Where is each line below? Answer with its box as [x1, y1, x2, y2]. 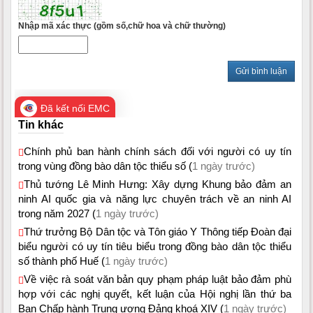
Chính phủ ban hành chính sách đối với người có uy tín [24, 145, 291, 157]
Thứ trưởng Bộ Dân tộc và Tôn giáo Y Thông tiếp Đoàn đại [24, 225, 291, 238]
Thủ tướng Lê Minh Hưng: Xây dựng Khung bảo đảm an [24, 177, 291, 190]
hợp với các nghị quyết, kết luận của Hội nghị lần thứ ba [18, 287, 291, 300]
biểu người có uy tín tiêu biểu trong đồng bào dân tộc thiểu [18, 240, 291, 252]
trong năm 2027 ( [18, 207, 96, 219]
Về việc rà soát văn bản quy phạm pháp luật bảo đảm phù [24, 272, 291, 285]
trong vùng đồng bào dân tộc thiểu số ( [18, 159, 192, 172]
